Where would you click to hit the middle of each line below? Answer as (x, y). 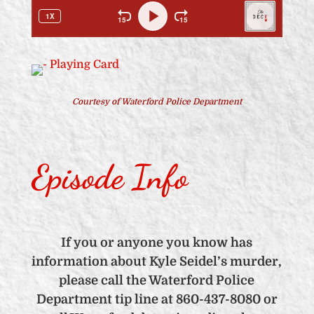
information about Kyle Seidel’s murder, (157, 261)
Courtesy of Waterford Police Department (157, 102)
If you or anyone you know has (157, 243)
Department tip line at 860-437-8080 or (157, 299)
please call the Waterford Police (157, 280)
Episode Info (109, 177)
